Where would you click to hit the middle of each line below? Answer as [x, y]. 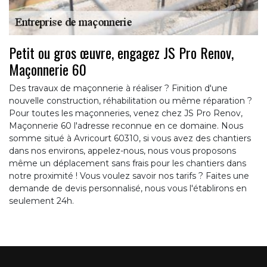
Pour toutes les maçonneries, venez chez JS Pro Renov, [126, 114]
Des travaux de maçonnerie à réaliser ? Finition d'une [118, 89]
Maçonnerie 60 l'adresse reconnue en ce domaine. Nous [126, 126]
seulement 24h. [41, 201]
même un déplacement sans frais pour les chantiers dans [128, 164]
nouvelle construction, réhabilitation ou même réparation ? [131, 101]
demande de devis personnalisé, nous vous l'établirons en [128, 189]
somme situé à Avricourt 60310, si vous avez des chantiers [130, 139]
